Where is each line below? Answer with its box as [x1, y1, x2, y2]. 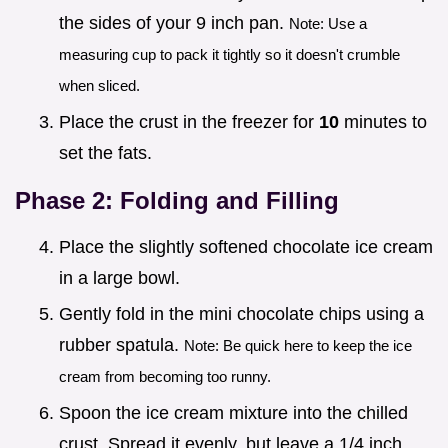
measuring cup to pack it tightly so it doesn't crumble [59, 46, 400, 64]
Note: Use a [289, 15, 367, 33]
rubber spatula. [59, 335, 184, 356]
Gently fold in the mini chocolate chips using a [59, 304, 424, 325]
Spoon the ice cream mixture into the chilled [59, 402, 408, 423]
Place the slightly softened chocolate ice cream [59, 236, 433, 257]
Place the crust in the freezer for [59, 111, 319, 132]
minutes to [339, 111, 427, 132]
